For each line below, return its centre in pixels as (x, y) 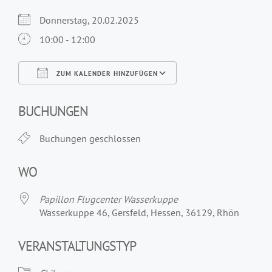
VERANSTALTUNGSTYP (77, 246)
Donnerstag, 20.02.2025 (94, 20)
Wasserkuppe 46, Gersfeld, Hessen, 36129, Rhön (139, 212)
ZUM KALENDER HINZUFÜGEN (106, 73)
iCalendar (119, 95)
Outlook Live (185, 95)
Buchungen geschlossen (90, 138)
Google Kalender (104, 95)
